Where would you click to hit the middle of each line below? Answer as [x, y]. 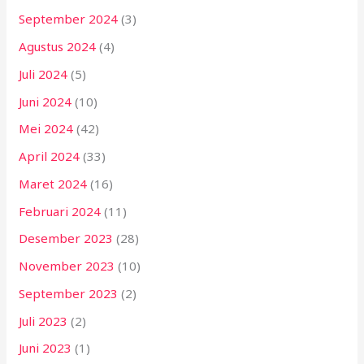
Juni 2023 [45, 348]
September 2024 [69, 19]
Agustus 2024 [58, 47]
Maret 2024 [53, 183]
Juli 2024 [43, 74]
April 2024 [50, 156]
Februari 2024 [60, 211]
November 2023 [67, 266]
